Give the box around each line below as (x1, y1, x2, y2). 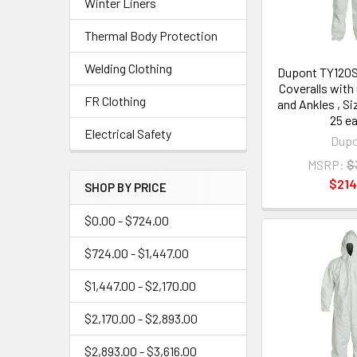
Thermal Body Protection (84, 28, 218, 43)
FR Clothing (84, 93, 146, 108)
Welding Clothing (84, 61, 172, 76)
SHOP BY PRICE (84, 180, 167, 194)
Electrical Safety (84, 126, 171, 141)
